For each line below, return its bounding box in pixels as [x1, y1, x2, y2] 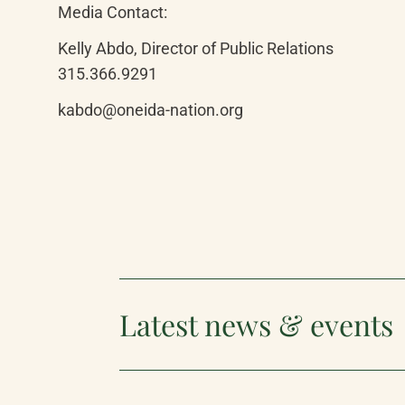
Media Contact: [58, 3, 167, 22]
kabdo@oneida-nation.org [58, 100, 243, 119]
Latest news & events [119, 305, 393, 344]
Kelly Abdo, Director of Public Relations [58, 39, 334, 58]
